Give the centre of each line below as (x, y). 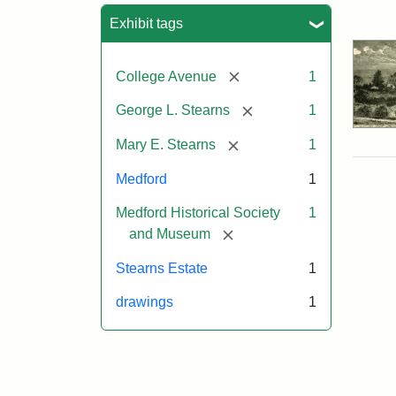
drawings (145, 301)
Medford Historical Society (198, 212)
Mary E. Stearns (166, 145)
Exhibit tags (146, 23)
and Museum (170, 233)
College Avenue (166, 76)
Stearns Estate (162, 268)
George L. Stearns (173, 110)
